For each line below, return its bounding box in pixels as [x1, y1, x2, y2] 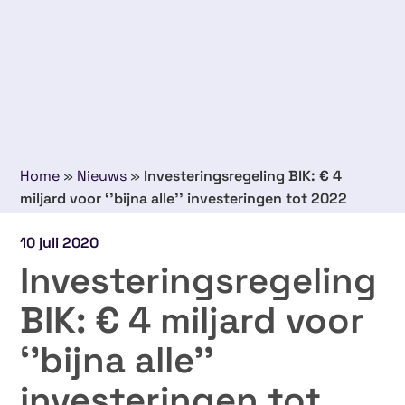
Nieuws [77, 166, 127, 186]
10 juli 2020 [20, 233, 99, 253]
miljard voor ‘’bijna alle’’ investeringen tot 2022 [20, 189, 348, 209]
